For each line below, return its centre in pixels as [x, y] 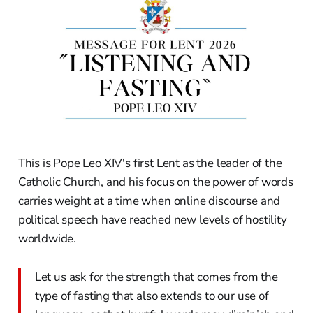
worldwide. [47, 239]
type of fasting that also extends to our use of [152, 296]
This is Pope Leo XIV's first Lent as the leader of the [150, 163]
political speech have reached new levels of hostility [152, 220]
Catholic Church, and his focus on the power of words [155, 182]
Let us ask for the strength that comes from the [156, 277]
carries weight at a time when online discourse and [149, 201]
